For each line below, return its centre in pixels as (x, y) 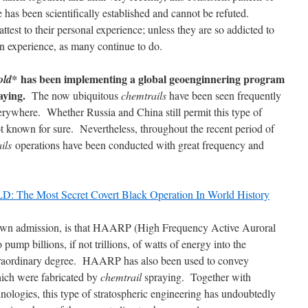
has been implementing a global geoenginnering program (151, 78)
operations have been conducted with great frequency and (138, 144)
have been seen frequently (224, 95)
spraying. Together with (196, 276)
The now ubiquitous (73, 95)
